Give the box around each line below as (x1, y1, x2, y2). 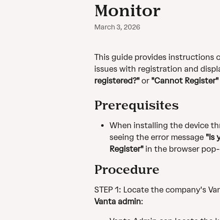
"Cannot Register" (151, 76, 219, 85)
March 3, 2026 (94, 23, 140, 31)
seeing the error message (110, 133, 206, 142)
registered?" (94, 76, 141, 85)
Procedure (94, 162, 160, 177)
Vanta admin (94, 197, 141, 207)
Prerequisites (94, 98, 179, 112)
